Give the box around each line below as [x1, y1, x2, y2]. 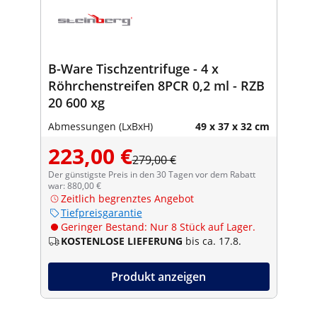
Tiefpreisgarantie [60, 205, 142, 219]
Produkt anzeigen [111, 268, 206, 284]
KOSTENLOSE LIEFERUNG [60, 234, 183, 248]
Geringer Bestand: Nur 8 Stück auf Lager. [60, 219, 255, 234]
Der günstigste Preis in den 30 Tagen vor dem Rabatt [47, 168, 255, 180]
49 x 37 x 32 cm [195, 119, 270, 133]
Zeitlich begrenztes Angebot [60, 191, 194, 205]
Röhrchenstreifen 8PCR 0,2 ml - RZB [47, 76, 265, 94]
